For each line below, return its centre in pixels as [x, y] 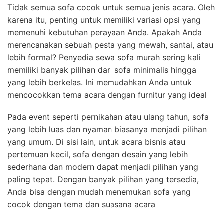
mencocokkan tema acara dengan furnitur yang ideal [107, 94]
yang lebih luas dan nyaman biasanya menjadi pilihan [107, 129]
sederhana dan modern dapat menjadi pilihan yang [103, 167]
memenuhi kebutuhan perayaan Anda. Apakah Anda [105, 32]
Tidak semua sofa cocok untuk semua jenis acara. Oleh [111, 7]
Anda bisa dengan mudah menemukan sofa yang [99, 191]
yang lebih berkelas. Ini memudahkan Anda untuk [100, 82]
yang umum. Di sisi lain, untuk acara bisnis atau [96, 142]
